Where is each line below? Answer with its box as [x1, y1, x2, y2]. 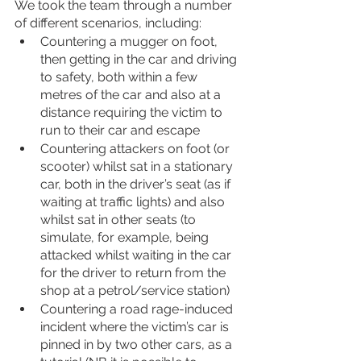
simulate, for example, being [40, 230, 212, 245]
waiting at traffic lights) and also [40, 194, 228, 210]
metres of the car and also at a [40, 87, 224, 102]
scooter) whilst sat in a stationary [40, 159, 236, 174]
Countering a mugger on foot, [40, 34, 221, 49]
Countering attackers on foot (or [40, 141, 233, 156]
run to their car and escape [40, 122, 200, 138]
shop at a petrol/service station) [40, 283, 230, 298]
